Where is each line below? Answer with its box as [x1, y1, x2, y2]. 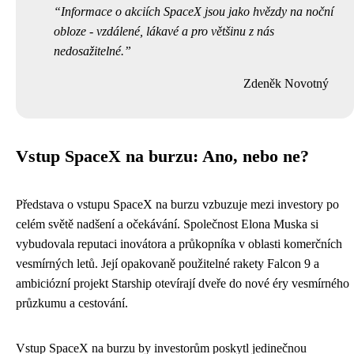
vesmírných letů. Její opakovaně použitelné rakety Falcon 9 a [16, 257, 319, 270]
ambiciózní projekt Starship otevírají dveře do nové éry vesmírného [16, 277, 349, 290]
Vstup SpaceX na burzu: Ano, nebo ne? [16, 147, 309, 166]
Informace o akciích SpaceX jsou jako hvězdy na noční [61, 5, 333, 18]
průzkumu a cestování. [16, 296, 128, 310]
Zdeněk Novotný [243, 77, 329, 90]
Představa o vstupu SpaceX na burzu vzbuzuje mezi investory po [16, 198, 339, 211]
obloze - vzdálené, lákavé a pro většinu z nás [54, 24, 274, 38]
